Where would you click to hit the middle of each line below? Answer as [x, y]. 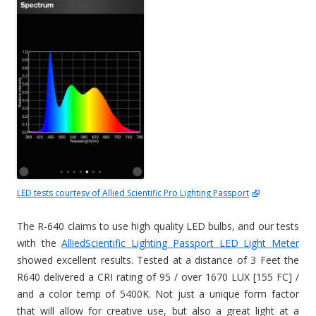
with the [39, 243]
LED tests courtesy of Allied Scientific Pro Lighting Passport [133, 193]
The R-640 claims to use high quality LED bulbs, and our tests [158, 226]
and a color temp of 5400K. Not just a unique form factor [158, 293]
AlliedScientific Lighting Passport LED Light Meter [181, 243]
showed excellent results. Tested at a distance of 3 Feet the [158, 260]
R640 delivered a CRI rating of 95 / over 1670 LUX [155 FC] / [158, 276]
